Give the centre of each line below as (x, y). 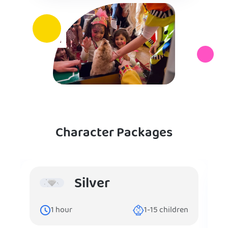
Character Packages (114, 133)
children (173, 210)
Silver (92, 183)
